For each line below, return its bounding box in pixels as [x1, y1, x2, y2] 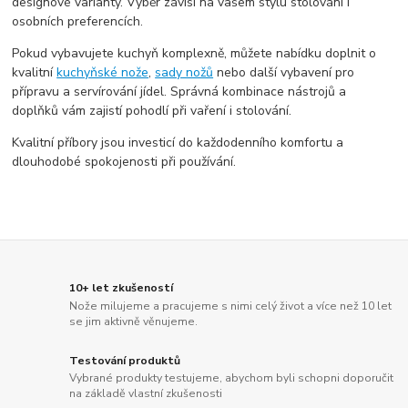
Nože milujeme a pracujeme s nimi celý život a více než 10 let [69, 298, 393, 313]
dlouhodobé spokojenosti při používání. [12, 152, 237, 170]
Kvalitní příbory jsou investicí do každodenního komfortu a [12, 133, 344, 151]
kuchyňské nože [56, 63, 149, 81]
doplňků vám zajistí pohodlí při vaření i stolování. [12, 101, 292, 119]
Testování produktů [69, 352, 181, 368]
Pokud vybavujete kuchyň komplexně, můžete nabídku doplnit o [12, 44, 377, 62]
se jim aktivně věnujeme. [69, 313, 199, 329]
